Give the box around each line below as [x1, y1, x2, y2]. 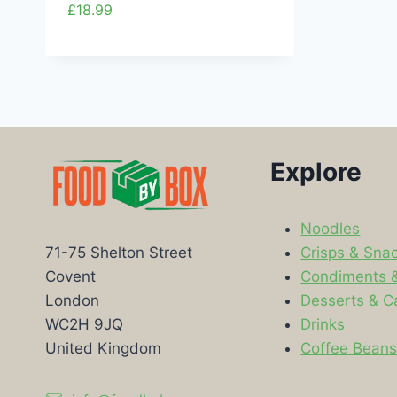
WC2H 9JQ [45, 315, 123, 334]
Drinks [300, 315, 346, 333]
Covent [45, 268, 96, 286]
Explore [270, 156, 362, 187]
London [45, 292, 99, 310]
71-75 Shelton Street [45, 244, 192, 262]
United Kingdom [45, 339, 161, 358]
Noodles [300, 219, 361, 237]
